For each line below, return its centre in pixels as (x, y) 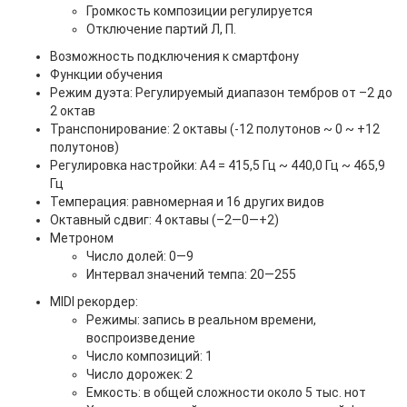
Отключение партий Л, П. (161, 29)
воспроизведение (141, 338)
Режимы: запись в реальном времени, (201, 320)
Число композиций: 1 (149, 356)
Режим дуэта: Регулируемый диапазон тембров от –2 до (221, 93)
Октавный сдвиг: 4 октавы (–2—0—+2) (164, 220)
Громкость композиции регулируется (199, 11)
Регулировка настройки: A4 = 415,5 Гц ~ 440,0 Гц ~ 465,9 (218, 165)
